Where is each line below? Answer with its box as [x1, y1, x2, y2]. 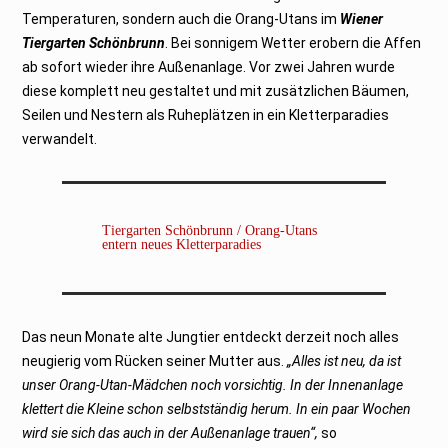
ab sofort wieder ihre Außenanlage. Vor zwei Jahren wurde [22, 58, 396, 75]
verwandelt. [22, 130, 98, 147]
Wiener [340, 10, 384, 27]
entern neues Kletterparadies [102, 236, 262, 252]
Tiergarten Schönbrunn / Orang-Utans [102, 222, 318, 238]
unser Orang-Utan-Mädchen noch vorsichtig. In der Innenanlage [22, 376, 404, 393]
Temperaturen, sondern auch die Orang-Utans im [22, 10, 341, 27]
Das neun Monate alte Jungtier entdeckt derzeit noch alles [22, 328, 400, 345]
